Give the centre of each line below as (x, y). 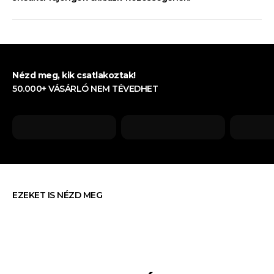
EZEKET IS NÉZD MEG (57, 195)
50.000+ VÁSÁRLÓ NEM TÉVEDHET (85, 88)
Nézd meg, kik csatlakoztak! (74, 75)
